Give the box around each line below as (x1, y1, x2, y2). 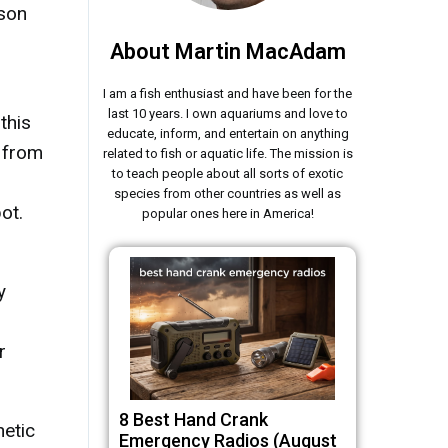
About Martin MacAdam (109, 39, 346, 64)
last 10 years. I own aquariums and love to (107, 106, 348, 121)
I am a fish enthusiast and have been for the (103, 86, 352, 101)
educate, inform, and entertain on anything (106, 126, 349, 141)
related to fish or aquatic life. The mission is (102, 146, 353, 161)
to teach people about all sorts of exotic (112, 166, 343, 181)
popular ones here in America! (141, 206, 314, 221)
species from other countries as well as (114, 186, 341, 201)
